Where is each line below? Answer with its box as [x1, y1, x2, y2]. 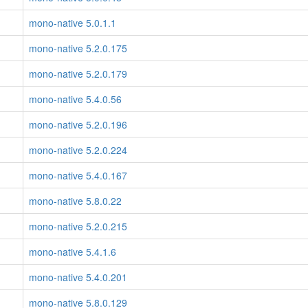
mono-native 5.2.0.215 [29, 219, 127, 233]
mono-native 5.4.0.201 [29, 270, 127, 284]
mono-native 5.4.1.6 [29, 245, 116, 258]
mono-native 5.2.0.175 [29, 41, 127, 55]
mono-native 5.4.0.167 [29, 168, 127, 182]
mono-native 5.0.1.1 [29, 16, 116, 30]
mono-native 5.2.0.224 [29, 143, 127, 157]
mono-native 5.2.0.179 [29, 67, 127, 80]
